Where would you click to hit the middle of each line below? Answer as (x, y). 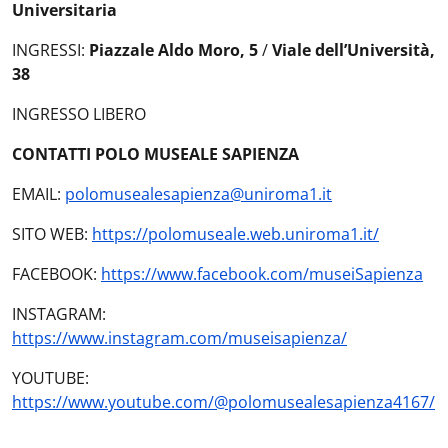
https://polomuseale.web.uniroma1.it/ (235, 234)
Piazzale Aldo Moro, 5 (173, 50)
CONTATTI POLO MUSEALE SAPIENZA (155, 154)
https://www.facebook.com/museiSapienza (262, 274)
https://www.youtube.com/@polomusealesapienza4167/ (223, 402)
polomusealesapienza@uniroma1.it (198, 194)
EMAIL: (38, 194)
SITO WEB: (52, 234)
